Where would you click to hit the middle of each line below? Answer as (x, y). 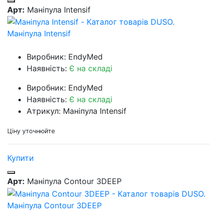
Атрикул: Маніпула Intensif (77, 111)
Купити (21, 158)
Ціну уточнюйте (31, 131)
